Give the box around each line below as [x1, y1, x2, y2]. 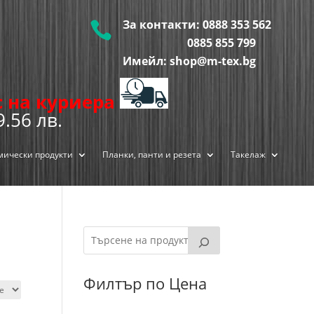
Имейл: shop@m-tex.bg [123, 53, 257, 69]
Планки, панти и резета [102, 148, 201, 161]
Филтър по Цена [83, 272, 207, 294]
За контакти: [123, 16, 203, 32]
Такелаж [230, 148, 266, 161]
